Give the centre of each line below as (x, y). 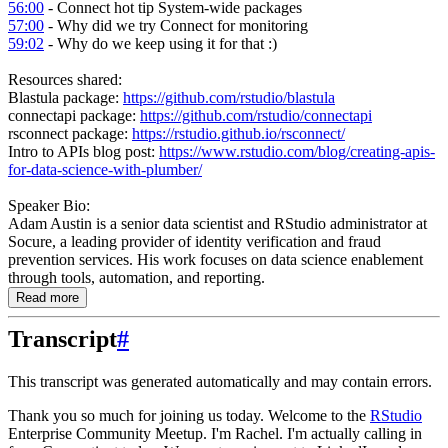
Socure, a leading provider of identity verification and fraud (194, 241)
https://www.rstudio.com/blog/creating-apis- (297, 151)
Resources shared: (65, 79)
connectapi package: (74, 115)
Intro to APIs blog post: (83, 151)
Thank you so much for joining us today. (136, 415)
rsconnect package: (70, 133)
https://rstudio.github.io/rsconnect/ (238, 133)
